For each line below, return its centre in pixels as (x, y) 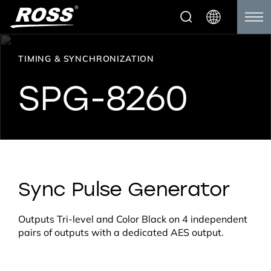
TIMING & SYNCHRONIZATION (87, 58)
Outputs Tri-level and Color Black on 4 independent (133, 220)
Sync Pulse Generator (124, 188)
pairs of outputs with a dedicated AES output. (121, 233)
